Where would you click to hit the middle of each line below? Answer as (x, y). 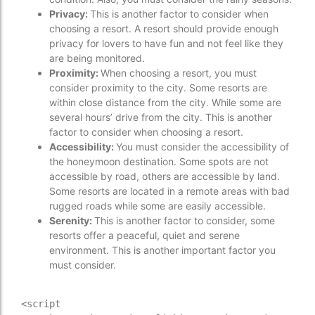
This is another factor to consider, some (185, 221)
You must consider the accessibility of (202, 147)
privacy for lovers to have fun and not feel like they (166, 44)
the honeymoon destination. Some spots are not (159, 162)
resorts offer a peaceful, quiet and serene (144, 236)
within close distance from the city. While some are (165, 103)
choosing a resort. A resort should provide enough (164, 29)
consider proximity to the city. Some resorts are (158, 88)
